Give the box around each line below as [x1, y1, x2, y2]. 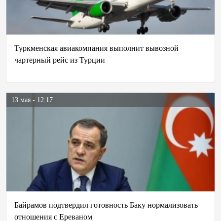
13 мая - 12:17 [11, 96, 53, 104]
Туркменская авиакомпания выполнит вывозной [14, 44, 179, 52]
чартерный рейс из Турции [14, 56, 105, 64]
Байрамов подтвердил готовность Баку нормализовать [14, 201, 198, 209]
